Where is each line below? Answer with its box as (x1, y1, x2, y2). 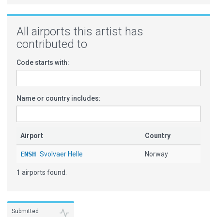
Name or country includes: (16, 94, 101, 102)
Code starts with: (16, 59, 69, 66)
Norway (145, 150, 168, 158)
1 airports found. (16, 169, 67, 176)
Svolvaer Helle (40, 150, 83, 158)
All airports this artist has (16, 25, 143, 38)
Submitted (12, 208, 39, 215)
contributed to (16, 37, 87, 51)
